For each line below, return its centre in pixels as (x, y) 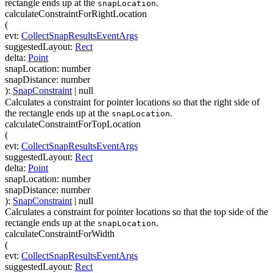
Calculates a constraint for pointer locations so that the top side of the (136, 211)
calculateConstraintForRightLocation (76, 14)
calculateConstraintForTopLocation (73, 124)
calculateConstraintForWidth (60, 233)
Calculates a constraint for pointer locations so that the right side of (132, 102)
